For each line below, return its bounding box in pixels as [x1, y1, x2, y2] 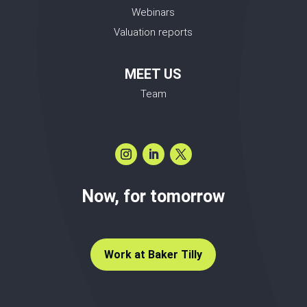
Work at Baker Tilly [104, 248, 203, 262]
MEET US [125, 66, 182, 83]
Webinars [132, 6, 175, 19]
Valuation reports [114, 26, 193, 39]
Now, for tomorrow [82, 186, 225, 207]
